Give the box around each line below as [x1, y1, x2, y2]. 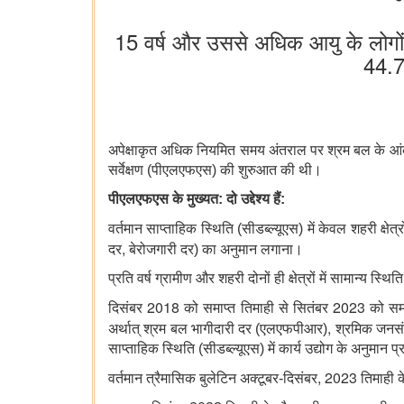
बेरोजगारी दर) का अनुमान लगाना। [129, 242, 303, 258]
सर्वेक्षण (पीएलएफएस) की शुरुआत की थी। [108, 162, 322, 179]
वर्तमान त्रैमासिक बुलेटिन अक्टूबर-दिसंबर [108, 371, 317, 387]
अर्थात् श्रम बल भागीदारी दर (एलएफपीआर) [108, 321, 328, 337]
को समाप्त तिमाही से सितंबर [179, 300, 334, 317]
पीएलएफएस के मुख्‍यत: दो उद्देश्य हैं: [108, 191, 285, 207]
